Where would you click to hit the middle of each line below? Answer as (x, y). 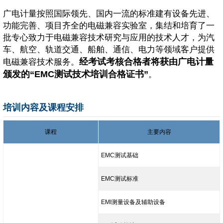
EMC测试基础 (120, 156)
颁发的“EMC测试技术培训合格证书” (76, 74)
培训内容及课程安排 (43, 108)
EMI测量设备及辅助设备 (133, 202)
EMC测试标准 (120, 179)
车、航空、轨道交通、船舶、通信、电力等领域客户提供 (109, 50)
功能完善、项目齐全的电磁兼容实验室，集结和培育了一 (109, 26)
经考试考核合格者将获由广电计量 (146, 62)
